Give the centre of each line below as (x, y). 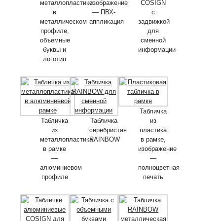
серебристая (108, 130)
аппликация (106, 21)
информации (157, 49)
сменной (153, 40)
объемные (55, 40)
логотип (55, 59)
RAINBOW (104, 139)
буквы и (55, 49)
